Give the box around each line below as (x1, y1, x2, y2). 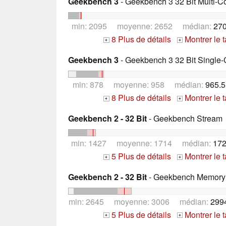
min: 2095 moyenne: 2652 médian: (71, 20, 213, 32)
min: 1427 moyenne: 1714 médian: (71, 137, 213, 149)
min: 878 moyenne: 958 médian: (73, 78, 205, 90)
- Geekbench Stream (147, 112, 222, 124)
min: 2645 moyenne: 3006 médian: (69, 195, 210, 207)
